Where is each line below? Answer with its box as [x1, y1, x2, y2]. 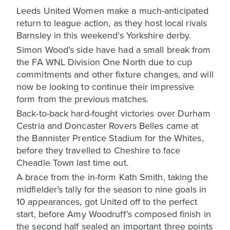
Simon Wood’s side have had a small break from [16, 43, 211, 56]
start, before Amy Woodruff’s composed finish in [16, 207, 211, 220]
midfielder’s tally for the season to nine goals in [16, 182, 207, 196]
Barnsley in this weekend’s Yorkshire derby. [16, 28, 191, 42]
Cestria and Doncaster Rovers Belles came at [16, 119, 199, 132]
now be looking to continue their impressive [16, 80, 195, 93]
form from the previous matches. [16, 92, 149, 105]
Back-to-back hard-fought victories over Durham [16, 106, 210, 120]
